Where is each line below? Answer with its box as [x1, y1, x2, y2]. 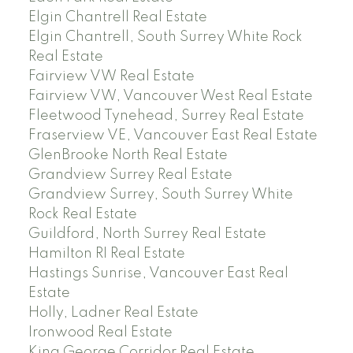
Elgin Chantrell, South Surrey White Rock [28, 30, 303, 45]
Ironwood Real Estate [28, 325, 173, 340]
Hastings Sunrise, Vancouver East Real [28, 266, 288, 281]
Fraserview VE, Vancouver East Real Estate [28, 128, 318, 143]
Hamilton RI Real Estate [28, 247, 185, 262]
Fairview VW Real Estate [28, 69, 195, 84]
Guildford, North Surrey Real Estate [28, 227, 266, 242]
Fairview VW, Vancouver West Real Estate [28, 89, 313, 104]
